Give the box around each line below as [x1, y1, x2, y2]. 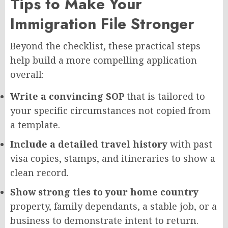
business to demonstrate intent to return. [10, 214, 198, 226]
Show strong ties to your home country [10, 185, 198, 198]
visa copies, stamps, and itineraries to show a [10, 152, 215, 164]
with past [167, 137, 212, 150]
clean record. [10, 166, 69, 179]
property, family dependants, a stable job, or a [10, 199, 217, 212]
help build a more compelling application [10, 53, 197, 66]
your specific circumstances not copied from [10, 104, 211, 117]
